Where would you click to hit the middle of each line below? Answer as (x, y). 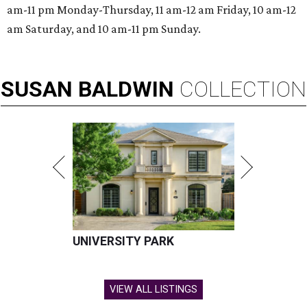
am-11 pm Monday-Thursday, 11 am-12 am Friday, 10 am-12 (151, 9)
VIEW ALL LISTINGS (153, 289)
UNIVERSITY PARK (123, 241)
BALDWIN (126, 89)
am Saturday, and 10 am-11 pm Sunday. (104, 28)
